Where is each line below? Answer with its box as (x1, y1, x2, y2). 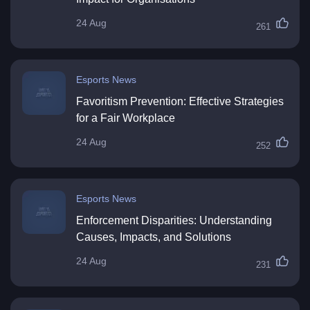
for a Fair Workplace (76, 112, 175, 125)
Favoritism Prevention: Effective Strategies (76, 95, 284, 108)
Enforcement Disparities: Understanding (76, 215, 272, 227)
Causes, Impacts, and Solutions (76, 231, 231, 244)
